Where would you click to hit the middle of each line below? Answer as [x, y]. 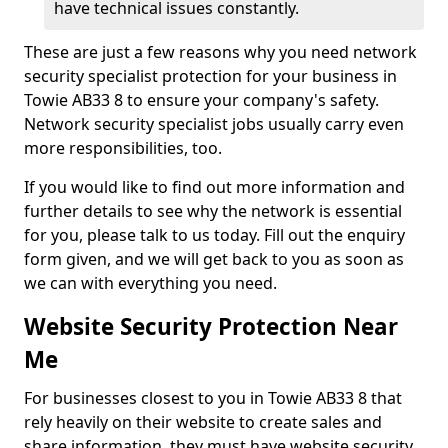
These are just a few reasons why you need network [220, 52]
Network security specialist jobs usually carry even [214, 124]
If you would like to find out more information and [214, 187]
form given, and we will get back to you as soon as [214, 259]
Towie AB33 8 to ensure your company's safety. [201, 100]
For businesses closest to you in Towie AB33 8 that [213, 398]
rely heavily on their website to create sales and [203, 422]
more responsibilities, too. [123, 148]
